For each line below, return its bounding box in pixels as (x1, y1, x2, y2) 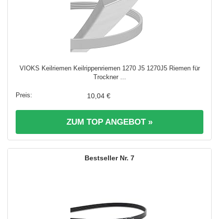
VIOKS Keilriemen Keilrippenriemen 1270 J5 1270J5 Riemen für (19, 64, 200, 72)
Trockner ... (93, 73, 126, 81)
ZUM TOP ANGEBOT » (66, 117, 153, 127)
